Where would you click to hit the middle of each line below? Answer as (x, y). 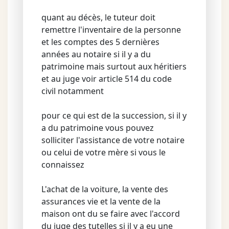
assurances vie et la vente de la (101, 201)
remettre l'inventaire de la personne (111, 29)
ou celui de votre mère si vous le (104, 152)
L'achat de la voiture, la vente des (105, 189)
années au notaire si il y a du (96, 54)
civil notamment (73, 91)
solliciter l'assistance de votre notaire (113, 140)
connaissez (63, 164)
